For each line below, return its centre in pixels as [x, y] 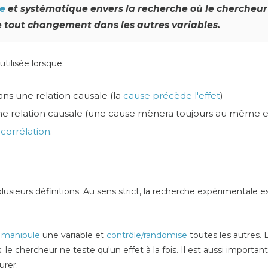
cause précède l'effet [172, 95]
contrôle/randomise [147, 235]
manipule [21, 235]
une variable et [73, 235]
